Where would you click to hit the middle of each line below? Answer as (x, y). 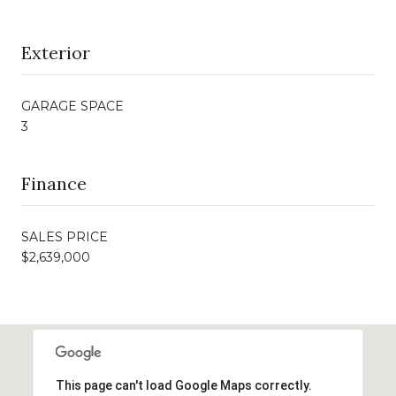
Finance (54, 183)
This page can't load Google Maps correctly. (183, 385)
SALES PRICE (65, 236)
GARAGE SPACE (72, 106)
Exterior (56, 52)
